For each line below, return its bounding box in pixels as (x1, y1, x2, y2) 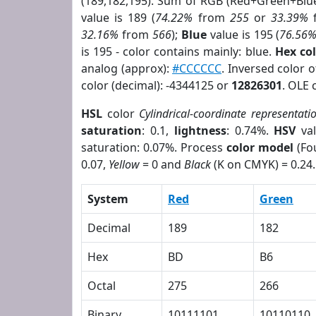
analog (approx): (81, 61, 173, 76)
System (87, 191, 128, 207)
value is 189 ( (81, 10, 156, 25)
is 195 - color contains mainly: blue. (81, 44, 275, 59)
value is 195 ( (206, 27, 280, 42)
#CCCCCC (172, 61, 222, 76)
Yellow (109, 157, 140, 172)
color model (226, 140, 294, 155)
